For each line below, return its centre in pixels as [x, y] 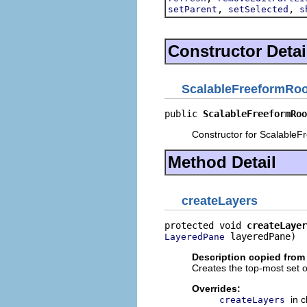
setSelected [258, 9]
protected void [206, 225]
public [184, 114]
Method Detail [222, 162]
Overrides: [216, 288]
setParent [193, 9]
